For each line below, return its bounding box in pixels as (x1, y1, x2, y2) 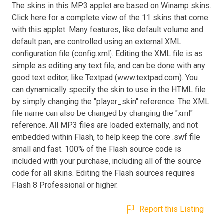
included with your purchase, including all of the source (12, 156, 201, 166)
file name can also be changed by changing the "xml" (12, 108, 193, 118)
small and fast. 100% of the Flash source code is (12, 144, 181, 154)
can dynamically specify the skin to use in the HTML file (12, 84, 206, 94)
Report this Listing (139, 204, 204, 214)
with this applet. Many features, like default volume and (12, 24, 203, 34)
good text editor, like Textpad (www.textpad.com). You (12, 72, 198, 82)
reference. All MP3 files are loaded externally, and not (12, 120, 198, 130)
